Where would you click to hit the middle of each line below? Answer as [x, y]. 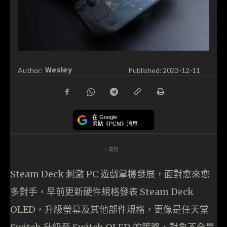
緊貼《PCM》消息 [115, 124]
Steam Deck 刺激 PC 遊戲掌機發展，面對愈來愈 [110, 174]
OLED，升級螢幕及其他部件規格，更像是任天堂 [109, 209]
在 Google [105, 117]
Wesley [59, 70]
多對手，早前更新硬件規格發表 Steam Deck [102, 192]
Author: [30, 70]
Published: [145, 70]
